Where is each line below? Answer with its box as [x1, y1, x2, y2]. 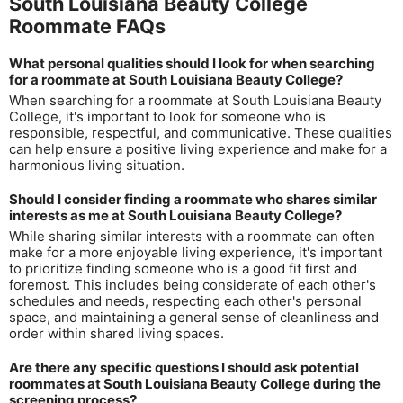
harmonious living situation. [9, 157, 184, 174]
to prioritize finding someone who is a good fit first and [9, 260, 357, 277]
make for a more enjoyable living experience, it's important [9, 244, 382, 261]
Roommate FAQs [9, 14, 166, 38]
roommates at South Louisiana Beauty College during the [9, 375, 381, 392]
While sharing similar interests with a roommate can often [9, 228, 375, 245]
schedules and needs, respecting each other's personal [9, 292, 362, 309]
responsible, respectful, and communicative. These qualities [9, 124, 392, 141]
